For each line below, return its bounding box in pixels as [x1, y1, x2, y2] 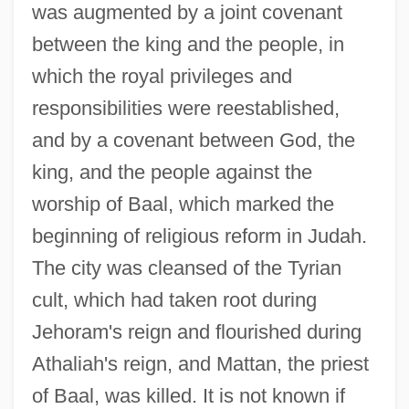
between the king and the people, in [31, 32, 344, 56]
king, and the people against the [31, 160, 312, 184]
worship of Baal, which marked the [31, 192, 334, 215]
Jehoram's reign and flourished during [31, 320, 362, 343]
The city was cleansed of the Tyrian [31, 256, 341, 279]
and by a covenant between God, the [31, 128, 355, 152]
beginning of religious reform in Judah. [31, 224, 367, 247]
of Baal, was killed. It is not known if [31, 383, 345, 407]
